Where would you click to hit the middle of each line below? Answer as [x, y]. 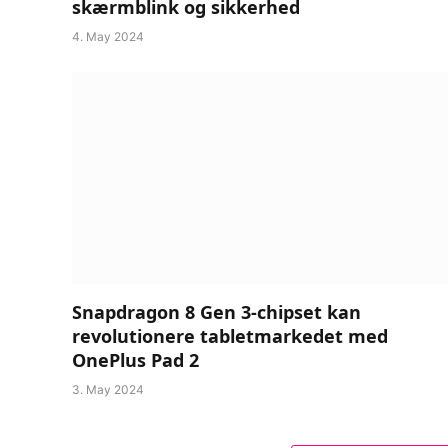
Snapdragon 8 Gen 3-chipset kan [216, 311]
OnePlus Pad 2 [135, 359]
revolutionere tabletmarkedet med [230, 335]
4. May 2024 [108, 37]
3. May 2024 [108, 389]
